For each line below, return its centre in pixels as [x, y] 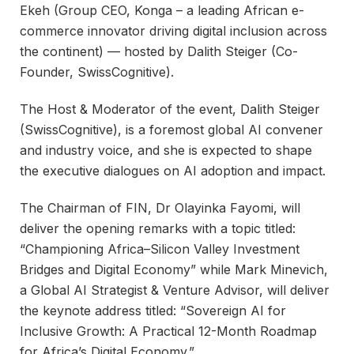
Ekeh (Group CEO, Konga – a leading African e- [162, 11]
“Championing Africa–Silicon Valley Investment [160, 249]
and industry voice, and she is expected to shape [166, 150]
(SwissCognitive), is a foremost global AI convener [171, 129]
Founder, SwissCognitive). [97, 72]
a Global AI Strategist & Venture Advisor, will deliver [175, 290]
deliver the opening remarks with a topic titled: [158, 228]
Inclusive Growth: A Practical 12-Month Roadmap [168, 331]
